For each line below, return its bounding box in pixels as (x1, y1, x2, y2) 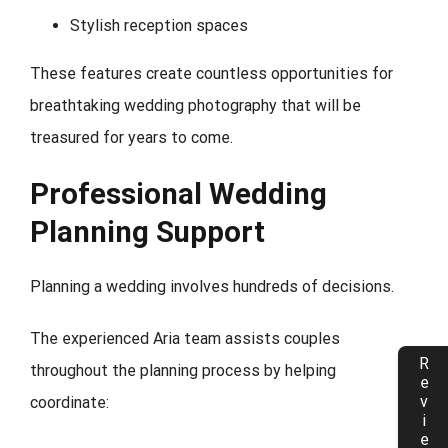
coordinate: (30, 393, 109, 413)
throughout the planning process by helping (30, 361, 336, 381)
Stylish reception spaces (70, 16, 248, 36)
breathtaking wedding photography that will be (30, 96, 361, 116)
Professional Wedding (30, 176, 327, 211)
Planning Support (30, 214, 265, 249)
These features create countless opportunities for (30, 64, 393, 84)
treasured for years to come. (30, 128, 233, 148)
